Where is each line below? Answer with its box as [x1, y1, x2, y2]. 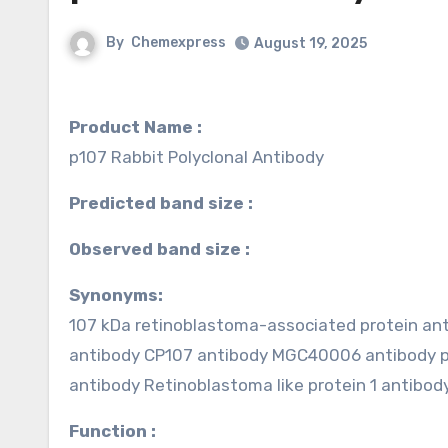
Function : [79, 421, 156, 441]
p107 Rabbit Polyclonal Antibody [69, 147, 324, 167]
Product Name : [69, 117, 202, 137]
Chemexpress [131, 34, 226, 52]
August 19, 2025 [254, 35, 367, 52]
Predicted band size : [80, 193, 253, 213]
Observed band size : [81, 239, 250, 259]
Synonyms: [80, 285, 163, 305]
